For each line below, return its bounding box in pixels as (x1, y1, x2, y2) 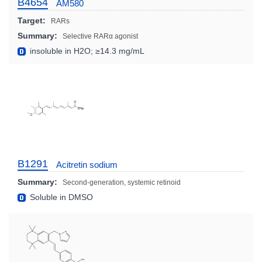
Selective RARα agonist (63, 32, 138, 40)
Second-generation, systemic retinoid (63, 178, 181, 187)
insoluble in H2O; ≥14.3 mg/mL (27, 46, 144, 56)
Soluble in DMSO (27, 192, 93, 202)
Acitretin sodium (56, 159, 118, 170)
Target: (18, 15, 46, 25)
